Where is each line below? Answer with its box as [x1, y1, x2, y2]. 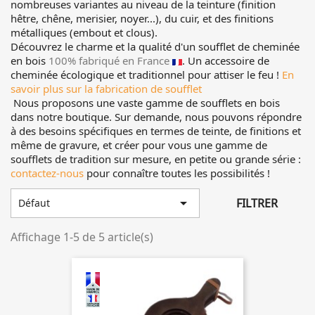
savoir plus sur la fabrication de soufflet [11, 82, 202, 96]
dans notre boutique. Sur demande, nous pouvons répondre [11, 110, 302, 124]
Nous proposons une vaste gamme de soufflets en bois [11, 96, 280, 110]
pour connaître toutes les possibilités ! [84, 166, 270, 180]
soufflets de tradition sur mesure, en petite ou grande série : [11, 152, 301, 166]
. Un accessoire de [182, 53, 269, 67]
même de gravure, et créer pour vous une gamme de [11, 138, 267, 152]
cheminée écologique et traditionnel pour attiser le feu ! [11, 67, 282, 82]
